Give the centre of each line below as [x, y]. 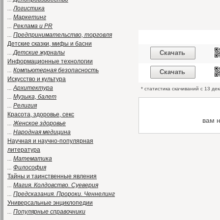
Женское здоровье [40, 123]
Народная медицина [42, 132]
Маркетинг [30, 17]
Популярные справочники [49, 212]
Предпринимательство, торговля [63, 35]
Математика [33, 159]
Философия [30, 167]
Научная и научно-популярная [50, 141]
